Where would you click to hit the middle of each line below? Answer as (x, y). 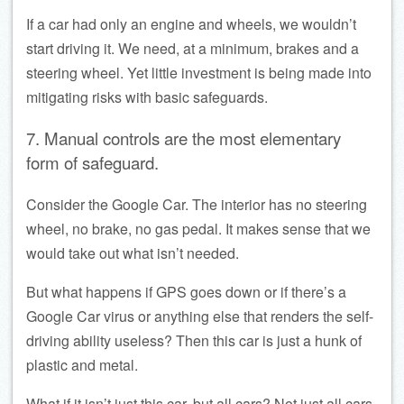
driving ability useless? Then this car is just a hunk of (194, 340)
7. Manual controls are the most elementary (184, 138)
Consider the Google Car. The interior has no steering (197, 204)
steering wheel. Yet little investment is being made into (199, 73)
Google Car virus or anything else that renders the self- (200, 316)
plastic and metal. (82, 364)
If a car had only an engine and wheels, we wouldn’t (191, 24)
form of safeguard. (92, 163)
